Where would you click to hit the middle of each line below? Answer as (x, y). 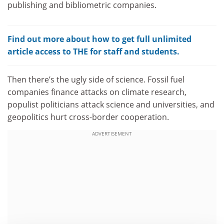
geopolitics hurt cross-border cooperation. (88, 117)
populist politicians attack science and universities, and (111, 105)
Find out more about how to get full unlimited (99, 39)
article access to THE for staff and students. (93, 52)
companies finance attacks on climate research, (97, 92)
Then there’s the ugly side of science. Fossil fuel (96, 80)
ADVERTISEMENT (112, 133)
